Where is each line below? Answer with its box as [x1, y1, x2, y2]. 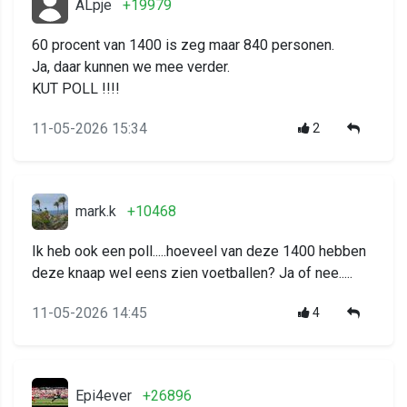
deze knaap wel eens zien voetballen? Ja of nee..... [32, 263, 352, 282]
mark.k [75, 202, 116, 220]
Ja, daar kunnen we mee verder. [32, 57, 230, 75]
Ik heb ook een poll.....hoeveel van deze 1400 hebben [32, 242, 366, 260]
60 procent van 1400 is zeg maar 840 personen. [32, 35, 334, 54]
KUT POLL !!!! [32, 79, 120, 97]
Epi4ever [75, 386, 132, 404]
